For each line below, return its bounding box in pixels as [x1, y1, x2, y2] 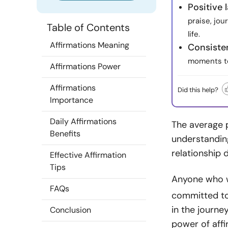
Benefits [50, 128, 80, 139]
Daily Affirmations [50, 116, 117, 127]
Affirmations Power [50, 61, 121, 72]
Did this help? [178, 85, 218, 94]
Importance [50, 95, 93, 105]
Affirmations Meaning [50, 40, 129, 50]
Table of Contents [47, 21, 130, 34]
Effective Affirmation [50, 150, 126, 160]
